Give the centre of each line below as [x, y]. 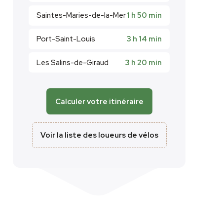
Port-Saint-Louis [66, 39]
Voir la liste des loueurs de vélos [99, 135]
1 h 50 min [144, 16]
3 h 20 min [144, 62]
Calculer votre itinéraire [99, 101]
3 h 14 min [144, 39]
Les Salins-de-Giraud [73, 62]
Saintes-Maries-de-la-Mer [81, 16]
